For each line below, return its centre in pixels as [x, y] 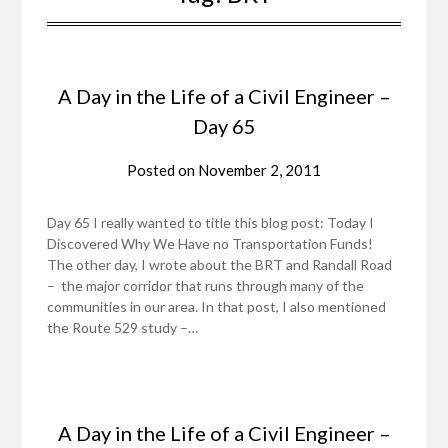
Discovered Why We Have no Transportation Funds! [210, 243]
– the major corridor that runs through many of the [206, 285]
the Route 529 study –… [123, 327]
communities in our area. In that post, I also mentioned [217, 306]
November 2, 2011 [259, 169]
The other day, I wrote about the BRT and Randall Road [220, 264]
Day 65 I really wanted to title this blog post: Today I [211, 222]
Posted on [162, 169]
